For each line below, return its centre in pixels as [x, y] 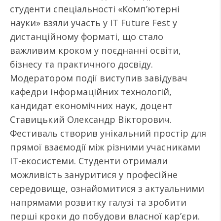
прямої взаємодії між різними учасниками [105, 147]
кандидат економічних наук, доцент [91, 106]
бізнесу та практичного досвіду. [81, 64]
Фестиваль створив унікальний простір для [108, 133]
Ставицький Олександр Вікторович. [91, 119]
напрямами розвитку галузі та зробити [98, 202]
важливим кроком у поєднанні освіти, [95, 50]
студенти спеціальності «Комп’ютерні [95, 9]
